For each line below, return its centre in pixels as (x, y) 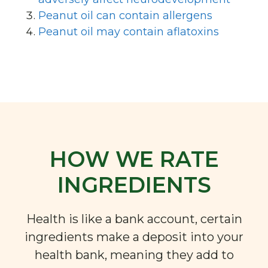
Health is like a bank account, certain (134, 219)
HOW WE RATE (134, 159)
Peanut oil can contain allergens (125, 15)
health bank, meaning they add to (134, 255)
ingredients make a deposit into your (134, 237)
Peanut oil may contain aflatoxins (129, 31)
